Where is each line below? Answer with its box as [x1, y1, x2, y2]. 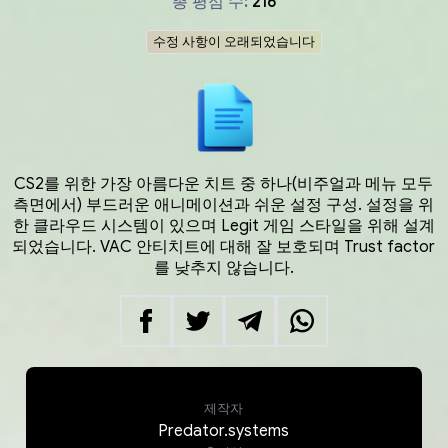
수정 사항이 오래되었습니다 [153, 32, 315, 50]
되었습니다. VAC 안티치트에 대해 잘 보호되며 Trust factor [12, 236, 436, 257]
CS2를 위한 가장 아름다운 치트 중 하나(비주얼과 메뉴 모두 [14, 173, 434, 194]
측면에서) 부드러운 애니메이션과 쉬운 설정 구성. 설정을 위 [13, 194, 435, 215]
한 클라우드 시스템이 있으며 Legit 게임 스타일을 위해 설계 [12, 215, 435, 236]
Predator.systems [158, 420, 290, 441]
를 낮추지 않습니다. [153, 257, 294, 278]
